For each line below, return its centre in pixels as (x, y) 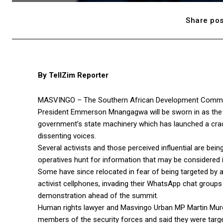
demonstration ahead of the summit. (98, 196)
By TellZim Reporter (73, 75)
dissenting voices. (67, 136)
